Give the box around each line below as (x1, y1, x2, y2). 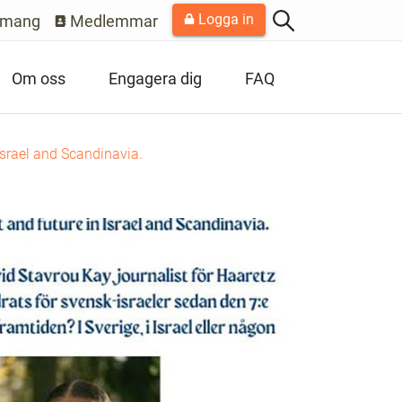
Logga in (195, 11, 254, 28)
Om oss (12, 69, 66, 88)
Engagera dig (109, 69, 202, 88)
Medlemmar (66, 12, 158, 31)
